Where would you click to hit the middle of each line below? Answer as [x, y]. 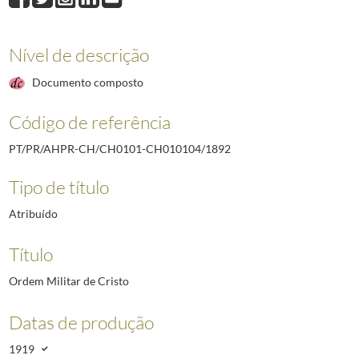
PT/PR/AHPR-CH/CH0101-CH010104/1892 [119, 149]
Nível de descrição [79, 55]
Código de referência [89, 122]
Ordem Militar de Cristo [69, 281]
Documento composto [87, 83]
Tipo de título [58, 187]
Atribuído [33, 214]
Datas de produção [81, 322]
